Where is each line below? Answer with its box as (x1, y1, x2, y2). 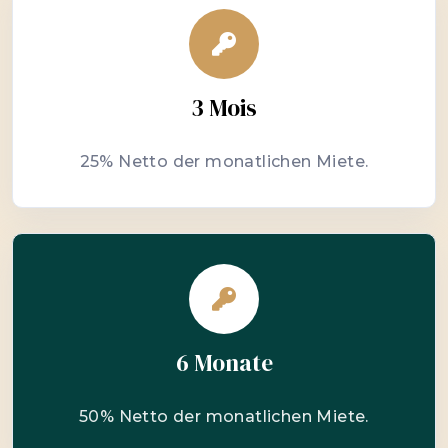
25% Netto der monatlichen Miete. (79, 152, 369, 171)
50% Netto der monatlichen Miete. (79, 407, 369, 426)
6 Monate (175, 347, 273, 379)
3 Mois (191, 92, 257, 124)
